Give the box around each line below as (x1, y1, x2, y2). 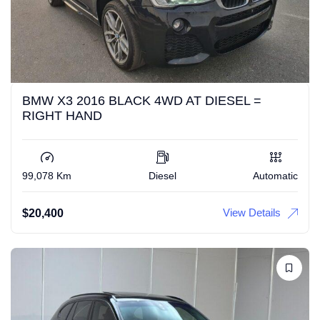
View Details (223, 206, 281, 219)
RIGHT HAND (22, 109, 102, 124)
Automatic (253, 170, 298, 182)
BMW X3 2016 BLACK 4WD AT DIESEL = (22, 94, 261, 109)
